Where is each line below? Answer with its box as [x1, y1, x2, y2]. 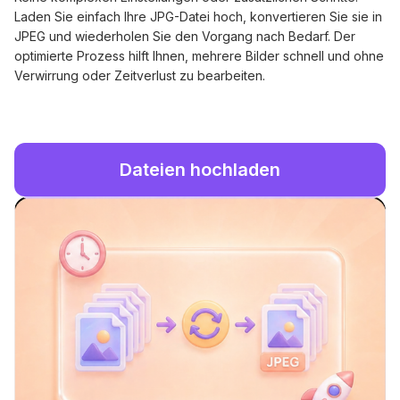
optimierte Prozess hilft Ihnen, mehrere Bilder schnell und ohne [14, 48, 384, 64]
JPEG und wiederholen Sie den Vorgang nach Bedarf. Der [14, 29, 355, 45]
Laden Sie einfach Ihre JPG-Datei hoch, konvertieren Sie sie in [14, 9, 382, 25]
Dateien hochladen [120, 159, 280, 181]
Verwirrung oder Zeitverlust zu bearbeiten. [14, 68, 265, 84]
